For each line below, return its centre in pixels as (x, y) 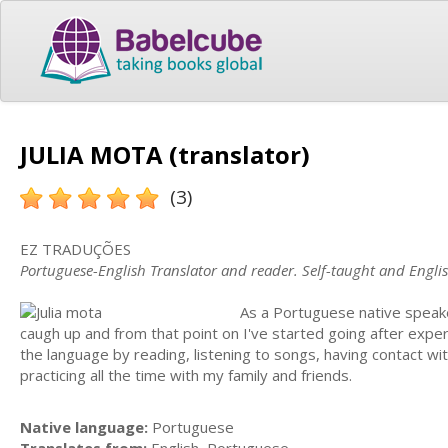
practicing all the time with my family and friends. (188, 374)
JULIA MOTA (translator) (165, 154)
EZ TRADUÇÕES (75, 248)
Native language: (84, 427)
